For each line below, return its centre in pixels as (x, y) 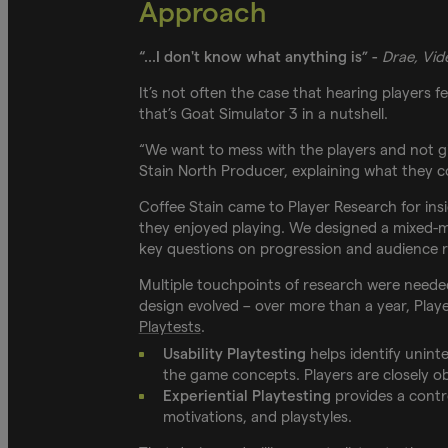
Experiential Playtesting (246, 396)
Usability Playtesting (234, 354)
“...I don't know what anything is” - (260, 57)
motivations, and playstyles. (259, 417)
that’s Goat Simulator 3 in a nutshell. (263, 114)
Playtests (169, 327)
